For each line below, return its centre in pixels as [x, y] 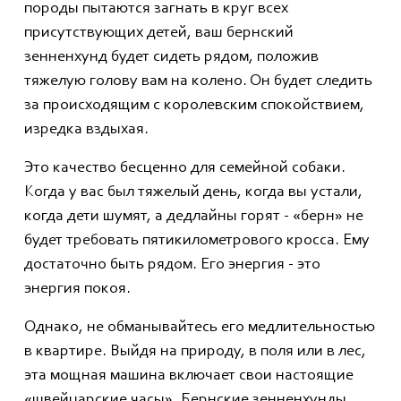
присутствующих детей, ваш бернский [159, 34]
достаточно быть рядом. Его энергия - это [172, 265]
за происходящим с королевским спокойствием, [194, 106]
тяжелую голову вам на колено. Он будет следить [198, 82]
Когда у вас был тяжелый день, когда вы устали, [193, 193]
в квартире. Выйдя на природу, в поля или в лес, [195, 352]
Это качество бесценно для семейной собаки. [185, 169]
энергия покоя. [77, 290]
